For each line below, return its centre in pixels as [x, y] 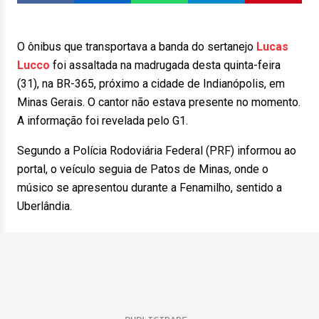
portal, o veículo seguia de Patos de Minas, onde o [143, 169]
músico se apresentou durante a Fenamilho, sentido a [150, 188]
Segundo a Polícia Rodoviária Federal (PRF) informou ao [157, 151]
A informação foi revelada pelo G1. [103, 121]
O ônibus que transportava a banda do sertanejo [137, 47]
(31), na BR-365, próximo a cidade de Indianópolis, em [151, 84]
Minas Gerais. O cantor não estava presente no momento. [159, 102]
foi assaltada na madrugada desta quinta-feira [165, 65]
